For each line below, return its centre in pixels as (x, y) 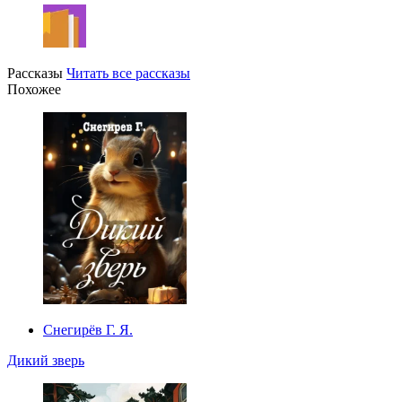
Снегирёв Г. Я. (88, 330)
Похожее (34, 90)
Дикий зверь (46, 361)
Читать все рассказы (128, 74)
